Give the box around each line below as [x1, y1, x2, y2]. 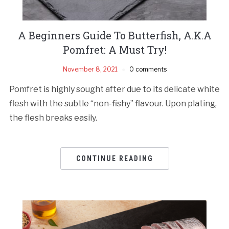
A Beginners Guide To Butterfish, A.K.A [17, 28, 212, 42]
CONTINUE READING [76, 154, 153, 163]
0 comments [129, 65, 167, 73]
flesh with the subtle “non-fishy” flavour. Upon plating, [9, 98, 217, 108]
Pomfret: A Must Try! [62, 42, 167, 56]
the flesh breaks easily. [9, 112, 97, 123]
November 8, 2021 [62, 65, 118, 73]
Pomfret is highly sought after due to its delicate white [9, 84, 220, 94]
